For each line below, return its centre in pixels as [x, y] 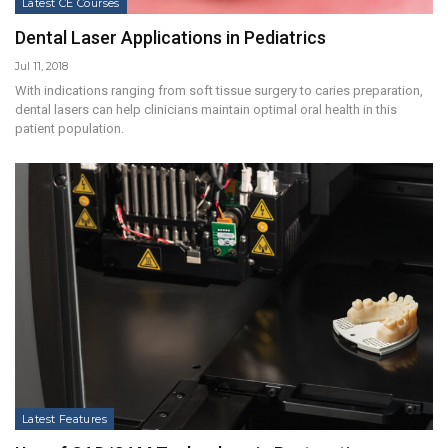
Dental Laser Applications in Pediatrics [170, 37]
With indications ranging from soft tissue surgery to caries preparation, [219, 90]
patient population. [69, 128]
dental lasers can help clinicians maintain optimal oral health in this [206, 109]
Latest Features [64, 419]
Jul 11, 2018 [41, 65]
